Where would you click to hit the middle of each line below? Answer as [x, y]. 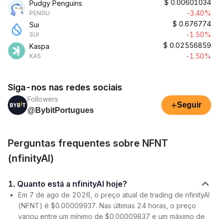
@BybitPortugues [61, 110]
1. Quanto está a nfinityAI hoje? [72, 184]
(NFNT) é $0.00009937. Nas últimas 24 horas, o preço [107, 206]
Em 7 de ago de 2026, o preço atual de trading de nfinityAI [114, 195]
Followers [43, 99]
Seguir [189, 105]
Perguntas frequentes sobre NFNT [88, 143]
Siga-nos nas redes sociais [65, 87]
